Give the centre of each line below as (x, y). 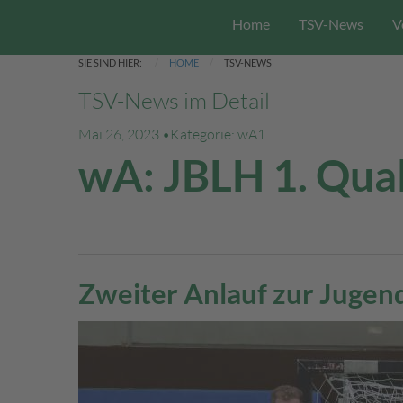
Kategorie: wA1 (218, 134)
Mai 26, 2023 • (124, 134)
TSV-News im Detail (174, 100)
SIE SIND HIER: (111, 62)
